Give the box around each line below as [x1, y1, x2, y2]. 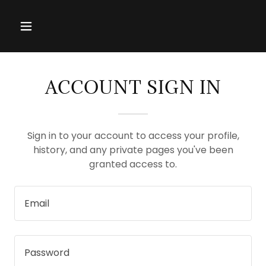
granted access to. [89, 157, 177, 171]
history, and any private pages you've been [33, 143, 233, 157]
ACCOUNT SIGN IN [45, 76, 221, 99]
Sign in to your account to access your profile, [27, 129, 239, 142]
